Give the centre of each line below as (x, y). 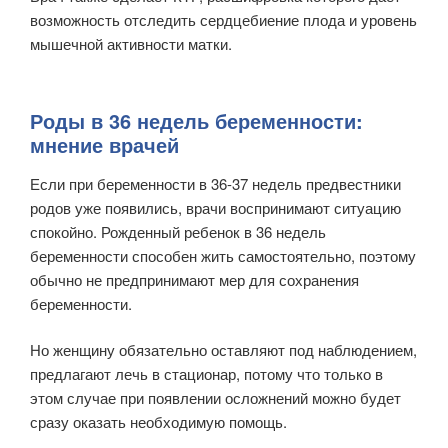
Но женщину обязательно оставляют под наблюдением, (223, 350)
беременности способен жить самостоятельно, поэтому (223, 255)
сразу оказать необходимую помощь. (158, 422)
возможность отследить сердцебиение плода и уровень (223, 20)
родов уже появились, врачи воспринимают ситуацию (215, 207)
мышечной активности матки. (131, 44)
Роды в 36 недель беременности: (196, 120)
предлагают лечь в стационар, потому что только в (206, 374)
